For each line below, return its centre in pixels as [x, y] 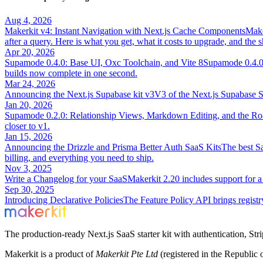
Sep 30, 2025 [29, 190]
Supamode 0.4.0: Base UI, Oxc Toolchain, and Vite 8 [104, 63]
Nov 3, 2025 [28, 168]
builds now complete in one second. [71, 73]
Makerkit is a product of [50, 254]
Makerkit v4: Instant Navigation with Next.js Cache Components [125, 31]
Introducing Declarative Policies [64, 200]
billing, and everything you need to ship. [79, 158]
